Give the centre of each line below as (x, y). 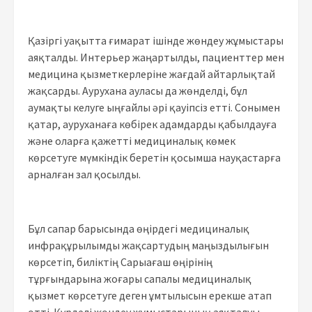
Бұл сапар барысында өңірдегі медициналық (139, 228)
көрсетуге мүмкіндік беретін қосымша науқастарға (154, 157)
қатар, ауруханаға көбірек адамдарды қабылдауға (152, 124)
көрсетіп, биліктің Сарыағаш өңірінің (120, 262)
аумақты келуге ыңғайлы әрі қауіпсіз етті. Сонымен (154, 107)
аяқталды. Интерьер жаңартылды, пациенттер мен (156, 57)
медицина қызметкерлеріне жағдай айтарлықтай (151, 73)
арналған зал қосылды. (84, 174)
